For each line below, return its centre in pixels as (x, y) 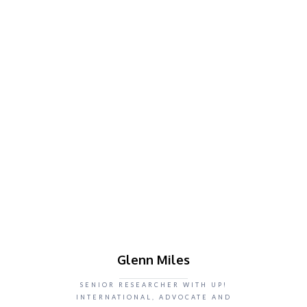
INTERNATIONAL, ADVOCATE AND (153, 297)
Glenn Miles (153, 260)
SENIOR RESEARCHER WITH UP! (153, 285)
